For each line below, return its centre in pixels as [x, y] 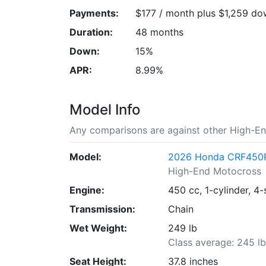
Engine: [87, 190]
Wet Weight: [98, 228]
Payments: [94, 13]
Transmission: [102, 209]
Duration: [91, 32]
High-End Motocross [215, 171]
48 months [159, 32]
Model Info [105, 109]
